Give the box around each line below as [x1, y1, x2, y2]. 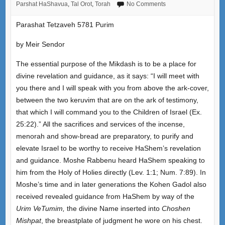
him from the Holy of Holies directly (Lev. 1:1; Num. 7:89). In [16, 168, 206, 176]
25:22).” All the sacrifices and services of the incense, [16, 120, 185, 128]
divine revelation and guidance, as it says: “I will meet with [16, 71, 199, 80]
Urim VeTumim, [16, 204, 65, 212]
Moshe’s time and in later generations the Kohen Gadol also [16, 180, 206, 188]
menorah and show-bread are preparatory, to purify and [16, 132, 193, 140]
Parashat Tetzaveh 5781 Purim [16, 20, 114, 29]
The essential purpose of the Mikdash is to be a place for [16, 59, 196, 68]
